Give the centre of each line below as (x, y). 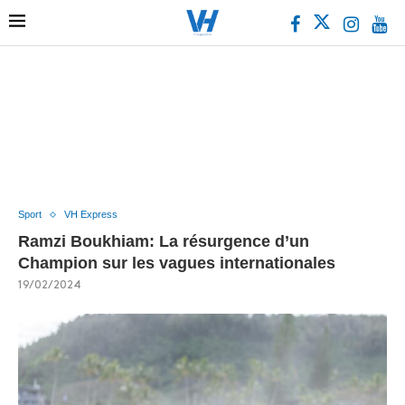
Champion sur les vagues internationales (177, 263)
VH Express (91, 214)
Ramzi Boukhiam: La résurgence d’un (164, 241)
